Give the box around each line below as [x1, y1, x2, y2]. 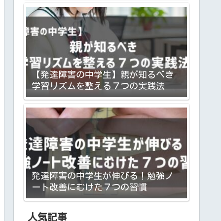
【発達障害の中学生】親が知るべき [31, 70, 174, 79]
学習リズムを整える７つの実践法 [31, 81, 165, 91]
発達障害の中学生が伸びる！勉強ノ [31, 171, 174, 180]
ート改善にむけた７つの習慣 [31, 182, 147, 191]
